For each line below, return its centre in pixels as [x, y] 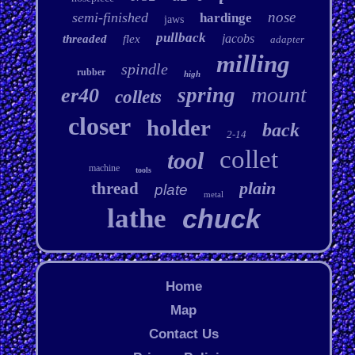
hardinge [225, 18]
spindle [145, 69]
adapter [288, 40]
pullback [181, 38]
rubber [92, 73]
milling [254, 64]
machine [105, 168]
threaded [85, 39]
